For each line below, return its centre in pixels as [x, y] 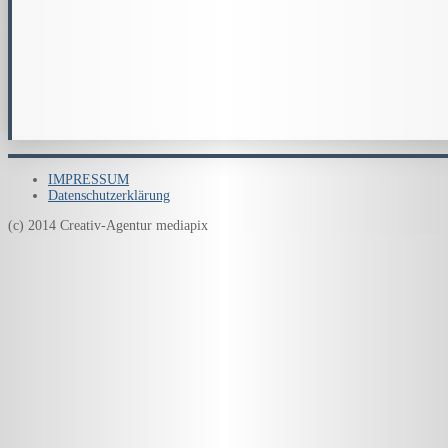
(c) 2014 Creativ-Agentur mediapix [108, 226]
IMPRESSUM [88, 180]
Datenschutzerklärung [109, 196]
